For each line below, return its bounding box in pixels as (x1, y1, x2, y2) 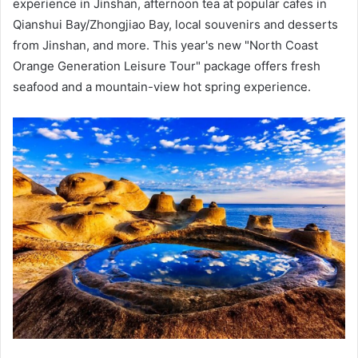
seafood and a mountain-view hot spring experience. (13, 79, 311, 95)
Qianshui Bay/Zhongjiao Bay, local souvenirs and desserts (13, 17, 338, 33)
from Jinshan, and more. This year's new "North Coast (13, 38, 318, 54)
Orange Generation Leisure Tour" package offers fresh (13, 58, 320, 74)
